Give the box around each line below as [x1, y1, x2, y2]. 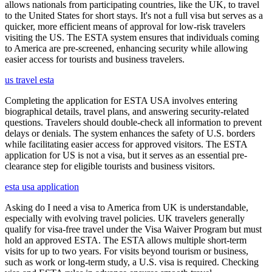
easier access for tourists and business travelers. [5, 54, 185, 64]
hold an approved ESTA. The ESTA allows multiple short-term [5, 235, 246, 245]
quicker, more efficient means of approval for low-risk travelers [5, 21, 245, 32]
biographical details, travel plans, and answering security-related [5, 106, 249, 117]
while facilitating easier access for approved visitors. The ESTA [5, 139, 247, 149]
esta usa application [5, 182, 79, 192]
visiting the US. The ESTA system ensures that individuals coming [5, 32, 259, 42]
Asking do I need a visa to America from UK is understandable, [5, 202, 248, 212]
